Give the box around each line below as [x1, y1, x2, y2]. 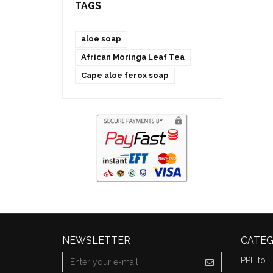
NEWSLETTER [62, 234, 130, 246]
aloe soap [81, 34, 121, 44]
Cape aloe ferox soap [81, 71, 169, 80]
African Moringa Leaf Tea [81, 52, 185, 62]
